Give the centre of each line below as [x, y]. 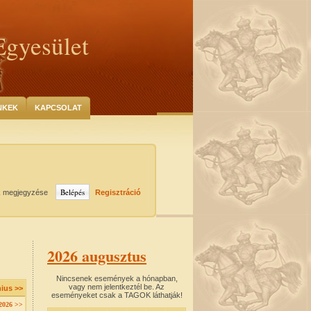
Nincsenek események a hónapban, [117, 278]
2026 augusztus [97, 256]
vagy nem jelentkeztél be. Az [117, 287]
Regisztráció [118, 192]
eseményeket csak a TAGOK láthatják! [117, 295]
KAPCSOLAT [58, 108]
